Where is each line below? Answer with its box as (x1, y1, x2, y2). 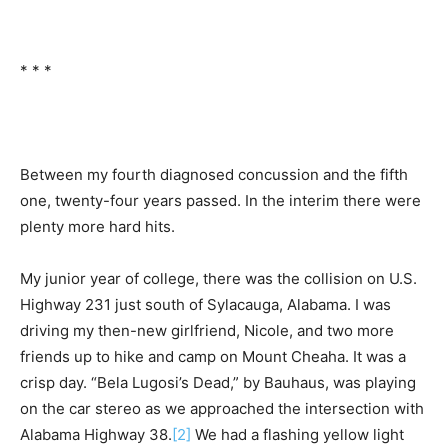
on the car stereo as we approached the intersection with (20, 398, 424, 418)
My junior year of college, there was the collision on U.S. (20, 268, 417, 288)
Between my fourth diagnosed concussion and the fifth (20, 164, 408, 184)
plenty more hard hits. (20, 216, 175, 236)
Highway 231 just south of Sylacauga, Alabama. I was (20, 294, 391, 314)
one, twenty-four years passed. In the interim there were (20, 190, 421, 210)
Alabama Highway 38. (20, 424, 172, 444)
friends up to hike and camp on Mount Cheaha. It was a (20, 346, 406, 366)
